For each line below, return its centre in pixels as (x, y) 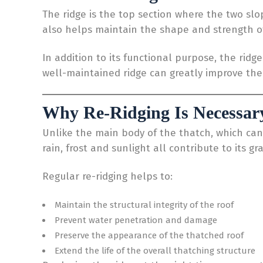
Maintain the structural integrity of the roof (144, 205)
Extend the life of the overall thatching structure (155, 251)
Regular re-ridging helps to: (107, 176)
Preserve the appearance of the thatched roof (149, 235)
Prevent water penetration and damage (136, 220)
